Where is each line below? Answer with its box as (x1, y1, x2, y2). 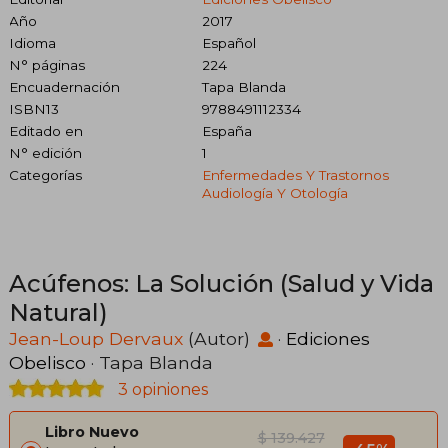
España (201, 122, 252, 139)
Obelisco (9, 351, 86, 373)
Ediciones (286, 327, 370, 349)
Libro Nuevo (45, 422, 139, 441)
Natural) (9, 297, 108, 327)
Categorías (9, 166, 82, 183)
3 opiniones (114, 379, 208, 399)
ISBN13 (9, 100, 59, 117)
